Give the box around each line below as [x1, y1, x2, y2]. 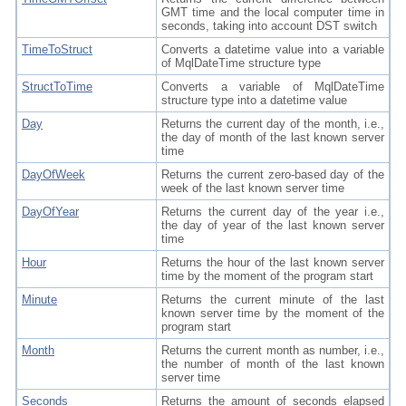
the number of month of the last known [161, 357, 384, 371]
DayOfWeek [22, 168, 85, 181]
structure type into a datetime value [161, 93, 347, 107]
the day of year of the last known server [161, 218, 384, 232]
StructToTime [22, 80, 92, 93]
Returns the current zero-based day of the [161, 168, 384, 181]
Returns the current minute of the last [161, 293, 384, 306]
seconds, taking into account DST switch [161, 19, 377, 33]
